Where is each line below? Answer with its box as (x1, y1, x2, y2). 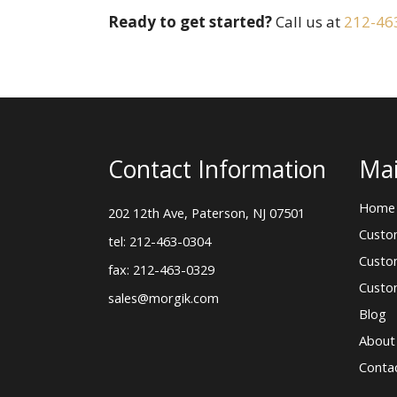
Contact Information (108, 153, 326, 186)
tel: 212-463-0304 (108, 232, 211, 251)
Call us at (272, 12, 344, 33)
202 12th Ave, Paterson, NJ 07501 (108, 204, 305, 222)
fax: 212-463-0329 (108, 261, 214, 279)
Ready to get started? (108, 12, 272, 33)
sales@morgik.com (108, 289, 219, 307)
